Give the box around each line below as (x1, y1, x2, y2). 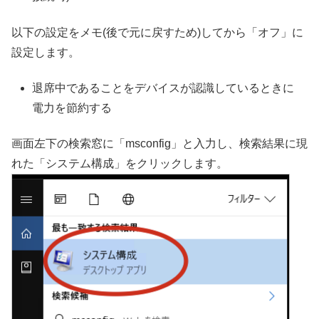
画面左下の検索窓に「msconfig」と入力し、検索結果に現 (11, 137, 308, 150)
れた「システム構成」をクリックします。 (11, 157, 228, 170)
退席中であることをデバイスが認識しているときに (32, 82, 295, 95)
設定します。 (11, 46, 80, 58)
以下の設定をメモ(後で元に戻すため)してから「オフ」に (11, 26, 303, 38)
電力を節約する (32, 102, 113, 115)
